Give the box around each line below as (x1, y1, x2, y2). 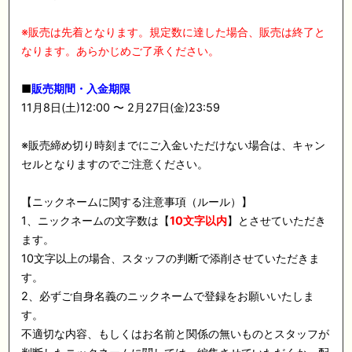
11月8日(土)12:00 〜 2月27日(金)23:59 (21, 101, 221, 114)
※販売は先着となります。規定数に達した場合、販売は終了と (21, 25, 326, 38)
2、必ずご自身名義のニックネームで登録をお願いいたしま (21, 289, 315, 302)
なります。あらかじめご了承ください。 (21, 44, 220, 57)
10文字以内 (170, 214, 228, 227)
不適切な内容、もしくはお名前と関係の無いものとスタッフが (21, 327, 330, 340)
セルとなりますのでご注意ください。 (21, 157, 209, 170)
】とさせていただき (227, 214, 327, 227)
